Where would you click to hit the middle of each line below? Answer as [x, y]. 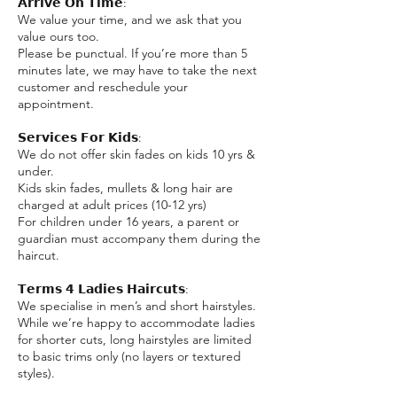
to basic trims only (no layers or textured [129, 357]
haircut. [39, 256]
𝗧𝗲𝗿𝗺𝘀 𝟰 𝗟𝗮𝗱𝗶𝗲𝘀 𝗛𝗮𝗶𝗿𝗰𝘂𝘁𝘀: [103, 289]
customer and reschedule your [103, 87]
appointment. [56, 104]
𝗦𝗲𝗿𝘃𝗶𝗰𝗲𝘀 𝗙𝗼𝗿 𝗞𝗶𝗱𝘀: [80, 138]
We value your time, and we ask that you [130, 20]
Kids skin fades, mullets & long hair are [125, 188]
